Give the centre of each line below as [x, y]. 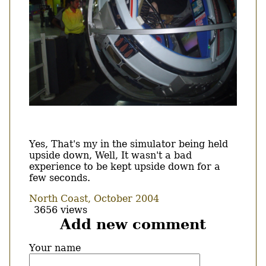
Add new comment [133, 224]
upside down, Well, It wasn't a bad [110, 155]
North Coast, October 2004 [94, 198]
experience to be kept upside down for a [125, 166]
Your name [55, 248]
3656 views [61, 210]
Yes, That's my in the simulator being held [129, 144]
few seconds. [60, 178]
